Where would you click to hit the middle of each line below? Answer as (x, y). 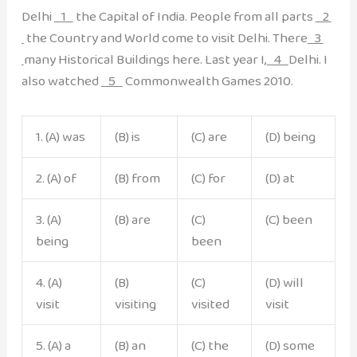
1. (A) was (60, 137)
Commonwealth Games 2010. (208, 80)
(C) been (288, 220)
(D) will (284, 283)
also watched (61, 80)
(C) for (208, 178)
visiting (135, 304)
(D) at (280, 178)
